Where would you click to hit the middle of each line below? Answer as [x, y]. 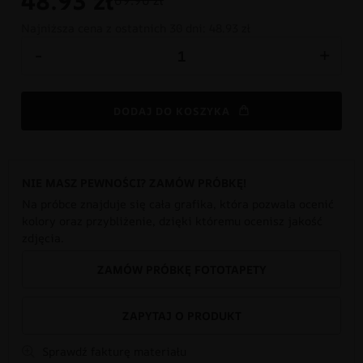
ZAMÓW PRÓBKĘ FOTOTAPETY [181, 269]
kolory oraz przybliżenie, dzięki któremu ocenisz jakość [172, 220]
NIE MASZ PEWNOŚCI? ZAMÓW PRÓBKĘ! [134, 182]
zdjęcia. [43, 237]
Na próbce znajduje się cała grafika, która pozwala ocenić [178, 203]
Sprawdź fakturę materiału [113, 351]
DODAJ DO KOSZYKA [172, 111]
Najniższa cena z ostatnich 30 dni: [115, 28]
